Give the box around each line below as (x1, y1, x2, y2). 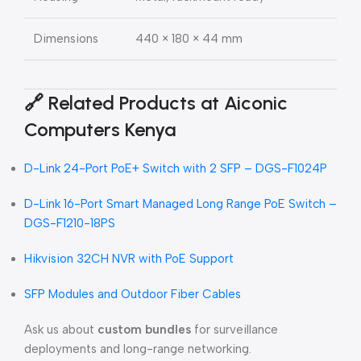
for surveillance (191, 322, 278, 337)
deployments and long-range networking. (24, 342, 251, 356)
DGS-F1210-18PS (24, 216, 115, 230)
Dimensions (34, 31, 98, 46)
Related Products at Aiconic (48, 91, 288, 114)
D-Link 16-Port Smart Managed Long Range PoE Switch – (24, 197, 337, 211)
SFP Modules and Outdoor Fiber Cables (24, 287, 241, 301)
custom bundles (98, 322, 191, 337)
